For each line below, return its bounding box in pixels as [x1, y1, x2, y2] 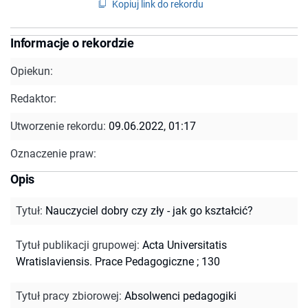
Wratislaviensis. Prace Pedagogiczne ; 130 [16, 254, 220, 268]
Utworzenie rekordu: [10, 119, 109, 133]
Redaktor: [10, 91, 56, 105]
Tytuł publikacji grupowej [16, 238, 137, 252]
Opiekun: [10, 64, 53, 78]
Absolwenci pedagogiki [124, 289, 236, 302]
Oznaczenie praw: [10, 146, 96, 160]
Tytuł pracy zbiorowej [16, 289, 119, 302]
